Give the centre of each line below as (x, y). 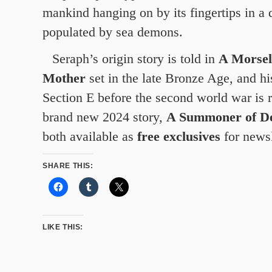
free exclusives (179, 137)
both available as (90, 137)
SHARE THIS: (68, 166)
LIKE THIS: (63, 227)
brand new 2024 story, (104, 117)
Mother (64, 78)
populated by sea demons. (113, 32)
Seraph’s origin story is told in (135, 59)
